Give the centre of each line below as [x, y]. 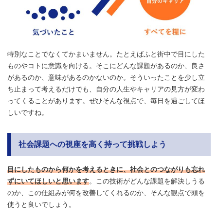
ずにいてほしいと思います [48, 181]
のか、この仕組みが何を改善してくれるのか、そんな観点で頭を [106, 192]
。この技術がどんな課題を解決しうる [147, 181]
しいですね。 [28, 112]
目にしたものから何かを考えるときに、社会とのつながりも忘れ [106, 169]
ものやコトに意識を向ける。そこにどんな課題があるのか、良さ [106, 65]
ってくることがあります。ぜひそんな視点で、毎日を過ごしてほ [106, 100]
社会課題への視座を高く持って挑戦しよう [92, 144]
